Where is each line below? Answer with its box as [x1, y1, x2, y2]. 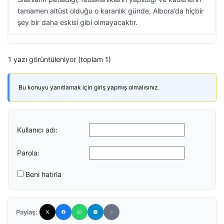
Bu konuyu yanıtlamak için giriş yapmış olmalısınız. [18, 83, 159, 91]
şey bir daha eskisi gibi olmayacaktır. [17, 18, 137, 26]
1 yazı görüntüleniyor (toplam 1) [8, 55, 111, 63]
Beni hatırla [25, 170, 61, 178]
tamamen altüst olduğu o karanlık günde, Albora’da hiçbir [17, 6, 203, 15]
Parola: [17, 148, 39, 157]
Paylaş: [16, 208, 37, 216]
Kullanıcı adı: [17, 125, 57, 134]
